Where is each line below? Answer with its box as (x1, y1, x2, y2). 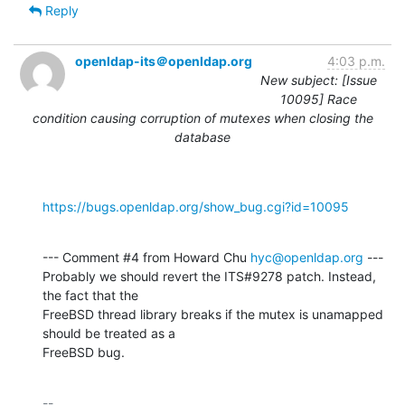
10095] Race (280, 90, 357, 107)
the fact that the (42, 287, 138, 303)
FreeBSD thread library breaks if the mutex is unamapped (42, 306, 383, 322)
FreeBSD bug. (42, 344, 125, 360)
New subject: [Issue (260, 71, 377, 88)
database (174, 128, 231, 145)
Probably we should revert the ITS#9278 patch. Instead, (42, 268, 376, 284)
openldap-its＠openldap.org (75, 52, 252, 69)
